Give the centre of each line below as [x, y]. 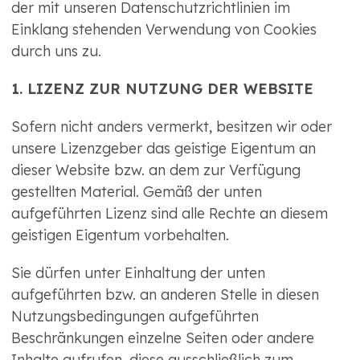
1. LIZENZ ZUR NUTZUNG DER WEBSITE [162, 89]
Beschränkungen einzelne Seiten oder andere [163, 338]
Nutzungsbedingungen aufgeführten [135, 317]
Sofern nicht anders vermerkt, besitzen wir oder [172, 127]
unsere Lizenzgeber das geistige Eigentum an [164, 149]
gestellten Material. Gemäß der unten [137, 192]
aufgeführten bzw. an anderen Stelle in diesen [165, 295]
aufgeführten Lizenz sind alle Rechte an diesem [170, 214]
